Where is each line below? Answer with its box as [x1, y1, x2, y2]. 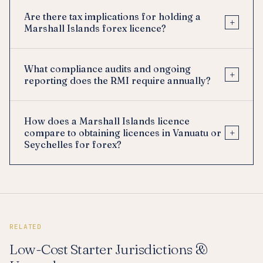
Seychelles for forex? [24, 139, 122, 151]
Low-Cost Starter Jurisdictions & [9, 241, 208, 258]
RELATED [9, 222, 42, 231]
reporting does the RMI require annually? [24, 75, 211, 87]
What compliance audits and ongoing [24, 63, 191, 75]
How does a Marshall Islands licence [24, 115, 190, 127]
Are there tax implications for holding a [24, 11, 201, 23]
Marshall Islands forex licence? [24, 22, 166, 35]
